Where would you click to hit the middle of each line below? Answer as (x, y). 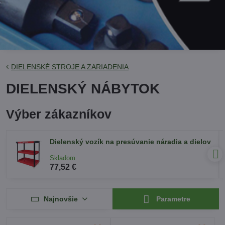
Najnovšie (61, 199)
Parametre (173, 199)
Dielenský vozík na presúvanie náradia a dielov (130, 142)
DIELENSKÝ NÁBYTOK (83, 89)
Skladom (63, 158)
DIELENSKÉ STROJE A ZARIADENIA (70, 67)
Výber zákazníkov (59, 114)
